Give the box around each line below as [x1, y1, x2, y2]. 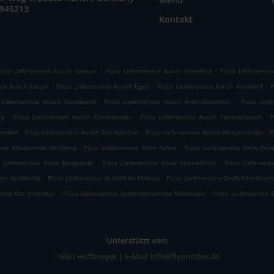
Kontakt [158, 13, 193, 25]
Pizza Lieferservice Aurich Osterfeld [105, 67, 212, 75]
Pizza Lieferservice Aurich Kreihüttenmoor [104, 97, 232, 106]
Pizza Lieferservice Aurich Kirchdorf [158, 82, 263, 91]
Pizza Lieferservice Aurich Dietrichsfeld [24, 128, 139, 136]
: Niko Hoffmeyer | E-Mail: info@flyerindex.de [54, 251, 220, 262]
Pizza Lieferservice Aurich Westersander [145, 128, 263, 136]
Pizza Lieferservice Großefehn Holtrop [48, 174, 160, 182]
